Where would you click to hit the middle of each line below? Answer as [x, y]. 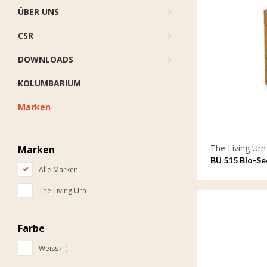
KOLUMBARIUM [49, 83]
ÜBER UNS [38, 12]
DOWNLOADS [46, 59]
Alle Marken [58, 170]
